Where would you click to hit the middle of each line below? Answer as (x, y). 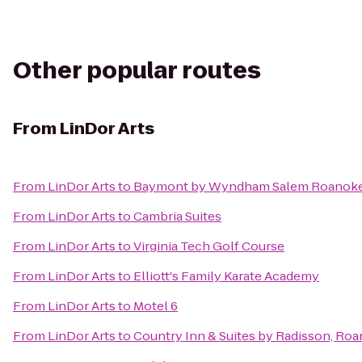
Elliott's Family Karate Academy (226, 276)
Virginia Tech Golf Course (209, 246)
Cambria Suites (177, 216)
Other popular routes (137, 71)
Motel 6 (156, 306)
